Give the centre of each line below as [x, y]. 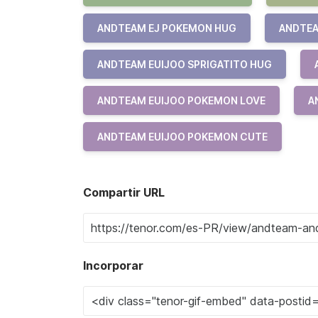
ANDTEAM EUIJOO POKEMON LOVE [181, 100]
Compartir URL [124, 192]
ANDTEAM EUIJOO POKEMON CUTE [182, 137]
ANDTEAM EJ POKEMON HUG [167, 28]
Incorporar [113, 265]
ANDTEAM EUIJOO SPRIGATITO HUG [185, 64]
